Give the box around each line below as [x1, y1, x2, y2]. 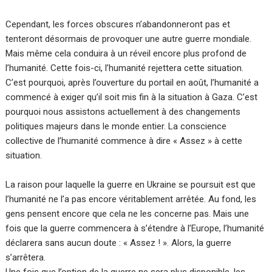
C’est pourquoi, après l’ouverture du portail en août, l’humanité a [5, 77, 259, 89]
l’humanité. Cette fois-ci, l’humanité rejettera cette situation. [5, 63, 244, 74]
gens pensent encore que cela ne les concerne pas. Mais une [5, 208, 250, 220]
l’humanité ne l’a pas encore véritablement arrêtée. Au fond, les [5, 194, 257, 205]
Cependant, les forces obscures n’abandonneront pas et [5, 19, 231, 30]
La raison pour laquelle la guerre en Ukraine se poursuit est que [5, 179, 256, 191]
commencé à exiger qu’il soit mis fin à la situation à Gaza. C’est [5, 92, 258, 103]
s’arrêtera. [5, 252, 46, 263]
